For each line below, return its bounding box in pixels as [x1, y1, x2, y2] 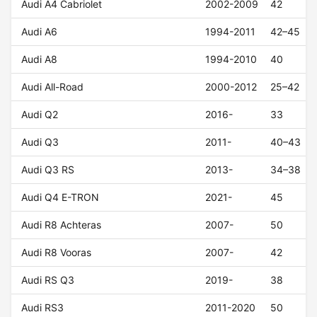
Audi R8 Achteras [21, 219, 102, 231]
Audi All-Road [21, 81, 84, 93]
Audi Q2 [21, 108, 59, 121]
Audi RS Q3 [21, 274, 75, 287]
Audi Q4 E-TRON [21, 191, 100, 204]
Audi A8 [21, 53, 58, 66]
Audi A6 [21, 25, 58, 38]
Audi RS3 [21, 301, 64, 314]
